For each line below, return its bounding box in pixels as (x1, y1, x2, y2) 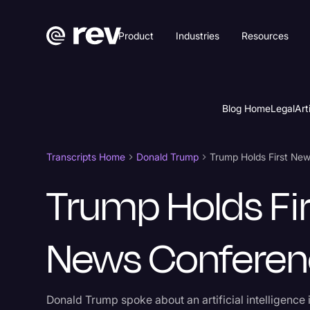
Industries (176, 30, 220, 42)
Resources (241, 30, 289, 42)
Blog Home (222, 102, 271, 114)
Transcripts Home (46, 151, 126, 163)
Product (118, 30, 154, 42)
